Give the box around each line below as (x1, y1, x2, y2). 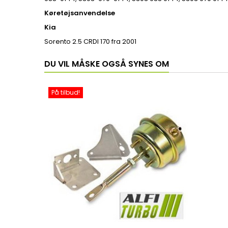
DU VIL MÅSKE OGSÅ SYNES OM (44, 58, 169, 70)
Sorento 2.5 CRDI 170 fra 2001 (44, 37, 136, 46)
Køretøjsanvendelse (44, 8, 115, 18)
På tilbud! (51, 88, 80, 97)
